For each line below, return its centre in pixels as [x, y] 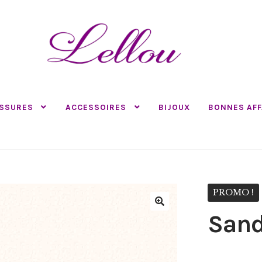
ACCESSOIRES [96, 107]
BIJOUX [174, 107]
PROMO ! [233, 192]
